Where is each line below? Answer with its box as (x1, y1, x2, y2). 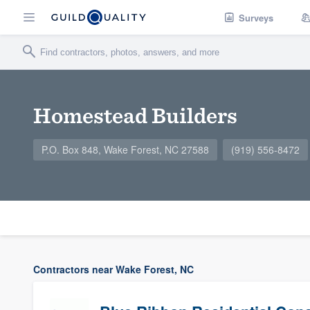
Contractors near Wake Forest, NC (33, 262, 194, 276)
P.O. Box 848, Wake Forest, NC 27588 (42, 143, 209, 156)
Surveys (239, 10, 273, 24)
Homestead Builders (33, 102, 237, 129)
